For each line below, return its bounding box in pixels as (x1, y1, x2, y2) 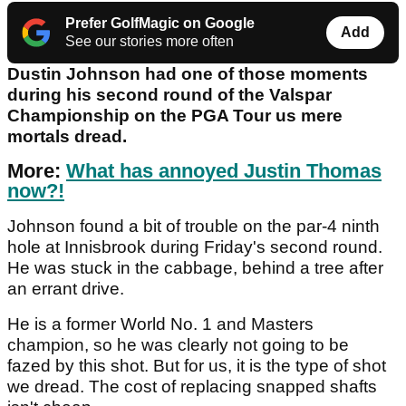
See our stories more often (65, 34, 234, 50)
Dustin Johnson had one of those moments (7, 64, 368, 84)
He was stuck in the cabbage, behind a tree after (7, 258, 383, 278)
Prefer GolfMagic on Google (65, 15, 255, 32)
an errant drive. (7, 279, 133, 299)
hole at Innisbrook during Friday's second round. (7, 237, 382, 257)
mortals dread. (7, 127, 131, 147)
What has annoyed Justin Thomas (66, 159, 382, 183)
